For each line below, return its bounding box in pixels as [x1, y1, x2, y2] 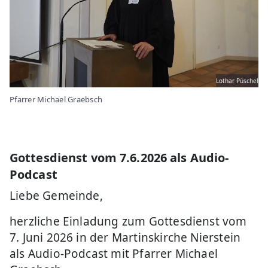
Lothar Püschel [216, 76, 258, 85]
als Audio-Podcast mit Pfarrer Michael [10, 245, 218, 261]
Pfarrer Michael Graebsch [10, 93, 103, 105]
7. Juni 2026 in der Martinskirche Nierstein [10, 229, 241, 245]
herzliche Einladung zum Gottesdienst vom [10, 213, 247, 229]
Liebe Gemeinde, [10, 187, 103, 203]
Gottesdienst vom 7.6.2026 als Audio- [10, 149, 229, 166]
